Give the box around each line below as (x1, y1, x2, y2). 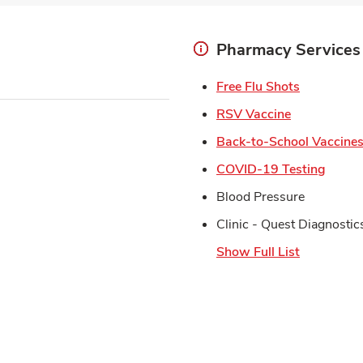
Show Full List (216, 243, 300, 262)
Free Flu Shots (216, 78, 300, 96)
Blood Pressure (216, 188, 305, 207)
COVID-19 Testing (216, 160, 326, 179)
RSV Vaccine (216, 105, 291, 124)
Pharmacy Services (216, 39, 361, 62)
